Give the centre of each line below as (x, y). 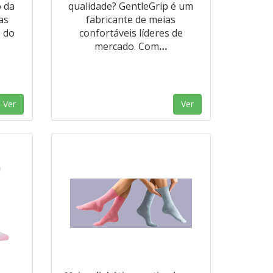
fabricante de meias (131, 19)
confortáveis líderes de (131, 33)
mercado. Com (127, 46)
